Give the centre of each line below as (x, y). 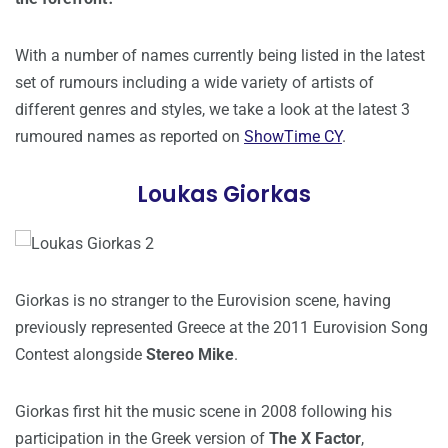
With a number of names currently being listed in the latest (220, 56)
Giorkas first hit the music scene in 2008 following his (203, 412)
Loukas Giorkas (224, 195)
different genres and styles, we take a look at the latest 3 (212, 110)
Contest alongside (80, 355)
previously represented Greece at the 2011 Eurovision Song (221, 328)
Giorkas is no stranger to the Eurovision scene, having (203, 301)
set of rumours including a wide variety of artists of (194, 83)
